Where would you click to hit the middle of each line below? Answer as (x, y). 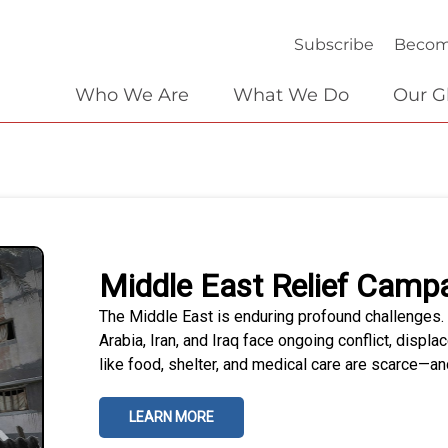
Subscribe (334, 44)
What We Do (291, 95)
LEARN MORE (171, 417)
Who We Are (132, 95)
